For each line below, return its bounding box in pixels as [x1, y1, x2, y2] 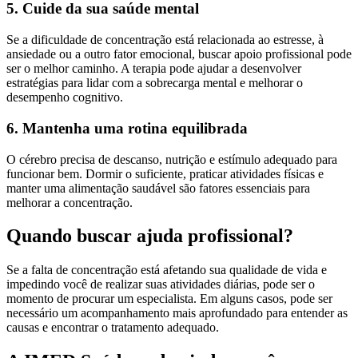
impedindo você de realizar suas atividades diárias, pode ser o [6, 277, 315, 292]
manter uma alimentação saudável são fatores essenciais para [6, 181, 310, 195]
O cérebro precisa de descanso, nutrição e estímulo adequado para [6, 152, 337, 166]
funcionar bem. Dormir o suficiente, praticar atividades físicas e [6, 166, 324, 181]
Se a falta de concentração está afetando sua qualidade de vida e [6, 263, 327, 277]
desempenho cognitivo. [6, 90, 123, 105]
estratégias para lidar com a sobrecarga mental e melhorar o [6, 76, 303, 90]
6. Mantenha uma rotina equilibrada [6, 119, 248, 137]
